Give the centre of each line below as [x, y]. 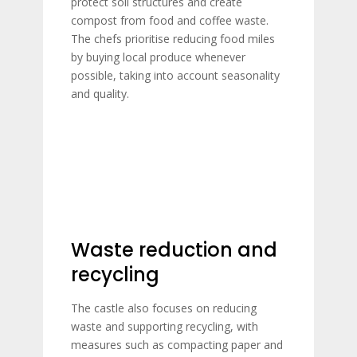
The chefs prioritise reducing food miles [173, 39]
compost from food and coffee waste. [170, 20]
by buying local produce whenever [158, 57]
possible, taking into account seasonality [175, 75]
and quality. [100, 94]
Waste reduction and [174, 250]
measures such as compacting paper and [177, 345]
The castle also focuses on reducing [164, 308]
